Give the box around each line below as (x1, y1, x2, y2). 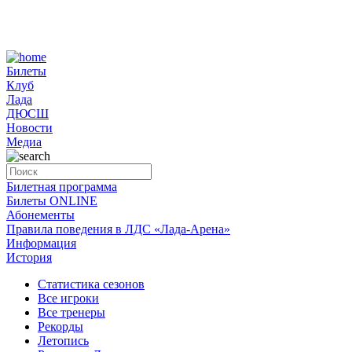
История (6, 251, 52, 264)
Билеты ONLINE (6, 194, 97, 207)
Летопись (38, 334, 89, 347)
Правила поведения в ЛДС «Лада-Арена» (6, 222, 230, 236)
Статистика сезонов (38, 277, 145, 291)
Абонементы (6, 208, 75, 222)
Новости (6, 121, 53, 134)
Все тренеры (38, 306, 105, 319)
